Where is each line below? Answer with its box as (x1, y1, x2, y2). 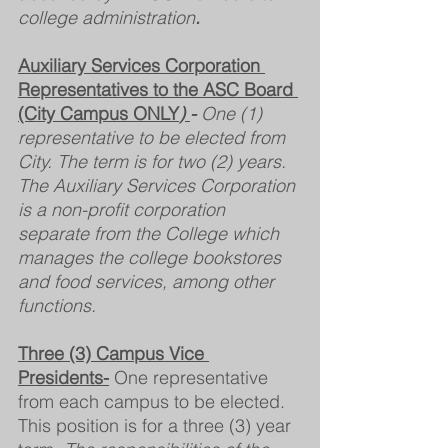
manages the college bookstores (18, 245, 286, 269)
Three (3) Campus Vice (18, 341, 209, 365)
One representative (109, 365, 273, 389)
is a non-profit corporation (18, 197, 230, 221)
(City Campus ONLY (18, 101, 179, 125)
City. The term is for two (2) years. (18, 149, 291, 173)
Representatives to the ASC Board (18, 77, 298, 101)
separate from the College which (18, 221, 284, 245)
